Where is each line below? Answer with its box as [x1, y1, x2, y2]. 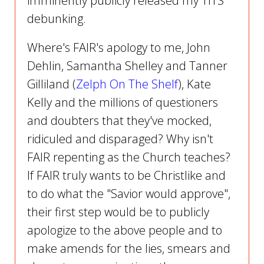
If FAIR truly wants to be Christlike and [27, 167, 226, 184]
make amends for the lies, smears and [27, 240, 230, 257]
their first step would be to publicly [27, 204, 209, 220]
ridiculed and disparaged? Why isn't [27, 131, 213, 147]
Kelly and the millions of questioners [27, 94, 218, 111]
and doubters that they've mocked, [27, 113, 212, 129]
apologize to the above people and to [27, 222, 222, 239]
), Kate [178, 76, 211, 93]
